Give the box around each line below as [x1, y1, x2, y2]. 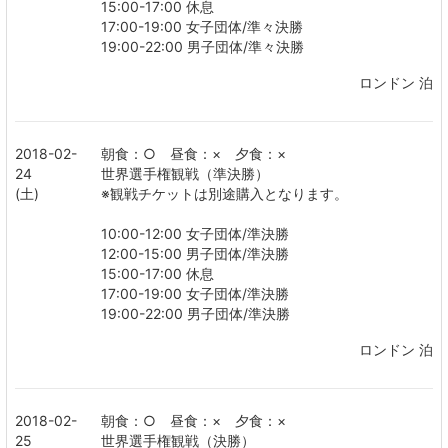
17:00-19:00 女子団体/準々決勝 [101, 18, 303, 35]
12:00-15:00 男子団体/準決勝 [101, 245, 289, 262]
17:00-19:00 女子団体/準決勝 [101, 285, 289, 302]
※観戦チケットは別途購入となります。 [101, 185, 348, 202]
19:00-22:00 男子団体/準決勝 [101, 305, 290, 322]
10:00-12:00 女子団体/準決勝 [101, 225, 289, 242]
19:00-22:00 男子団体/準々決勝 [101, 38, 304, 55]
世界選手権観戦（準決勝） [101, 165, 269, 182]
